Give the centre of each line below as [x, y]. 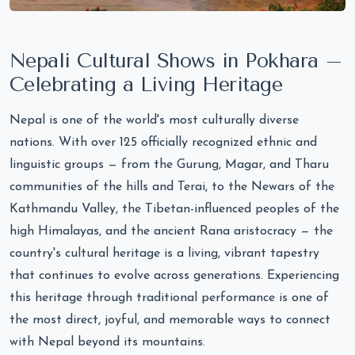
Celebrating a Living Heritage [146, 84]
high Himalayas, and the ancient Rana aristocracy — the [171, 231]
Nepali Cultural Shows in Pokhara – [176, 60]
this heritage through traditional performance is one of [169, 298]
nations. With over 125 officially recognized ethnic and [163, 142]
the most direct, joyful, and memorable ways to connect [170, 320]
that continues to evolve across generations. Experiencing [174, 275]
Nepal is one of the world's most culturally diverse [154, 120]
